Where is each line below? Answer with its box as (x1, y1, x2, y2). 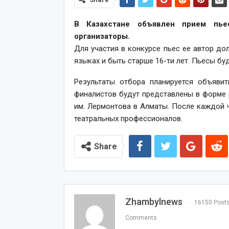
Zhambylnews (125, 196, 182, 208)
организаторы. (74, 32, 130, 41)
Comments (125, 214, 157, 222)
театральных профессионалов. (74, 114, 182, 124)
